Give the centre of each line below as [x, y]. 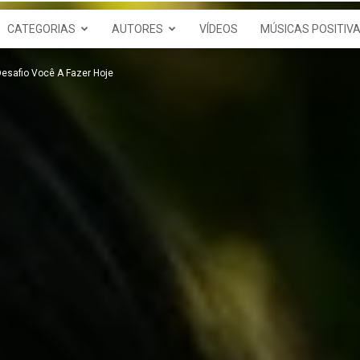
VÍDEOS [219, 29]
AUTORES [137, 29]
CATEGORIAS [41, 29]
